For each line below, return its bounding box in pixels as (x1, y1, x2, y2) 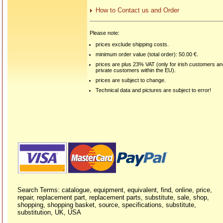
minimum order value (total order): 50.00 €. (96, 51, 199, 58)
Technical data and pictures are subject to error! (96, 87, 212, 94)
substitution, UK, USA (17, 209, 81, 216)
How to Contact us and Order (96, 6, 179, 14)
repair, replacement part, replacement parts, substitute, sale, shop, (17, 194, 209, 201)
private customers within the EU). (96, 67, 176, 74)
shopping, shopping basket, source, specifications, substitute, (17, 201, 196, 209)
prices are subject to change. (96, 77, 166, 84)
